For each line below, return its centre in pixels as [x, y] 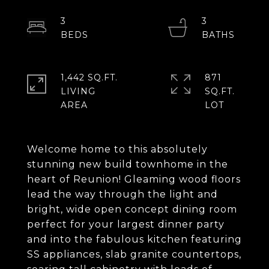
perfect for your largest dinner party [126, 224]
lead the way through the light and [122, 194]
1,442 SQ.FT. [89, 77]
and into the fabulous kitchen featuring [134, 239]
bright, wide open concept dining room [132, 209]
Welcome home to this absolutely [117, 149]
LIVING [78, 91]
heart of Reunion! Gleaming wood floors [134, 179]
